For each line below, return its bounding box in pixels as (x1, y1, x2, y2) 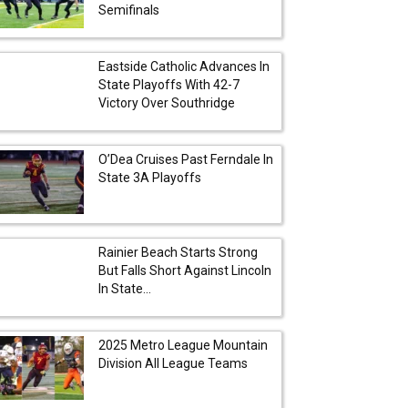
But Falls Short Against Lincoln (98, 262, 271, 278)
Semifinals (98, 2, 159, 17)
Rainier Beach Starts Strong (98, 244, 258, 260)
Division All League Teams (98, 355, 248, 371)
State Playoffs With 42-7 (98, 76, 240, 92)
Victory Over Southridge (98, 95, 235, 110)
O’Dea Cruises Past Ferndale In (98, 151, 273, 167)
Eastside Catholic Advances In (98, 58, 270, 74)
